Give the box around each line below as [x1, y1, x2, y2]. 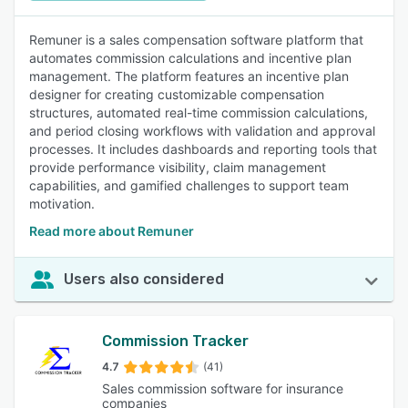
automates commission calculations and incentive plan [29, 50, 352, 66]
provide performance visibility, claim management [29, 159, 326, 175]
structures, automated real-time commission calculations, [29, 105, 368, 120]
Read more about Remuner [29, 223, 194, 239]
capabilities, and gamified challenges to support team [29, 178, 349, 193]
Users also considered [64, 270, 224, 288]
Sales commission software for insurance [102, 381, 344, 396]
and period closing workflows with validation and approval [29, 123, 375, 138]
